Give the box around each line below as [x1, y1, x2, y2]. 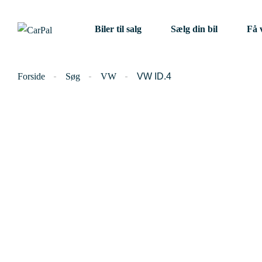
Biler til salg [95, 23, 142, 34]
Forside [18, 71, 45, 81]
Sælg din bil [171, 23, 218, 34]
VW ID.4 [137, 71, 171, 81]
